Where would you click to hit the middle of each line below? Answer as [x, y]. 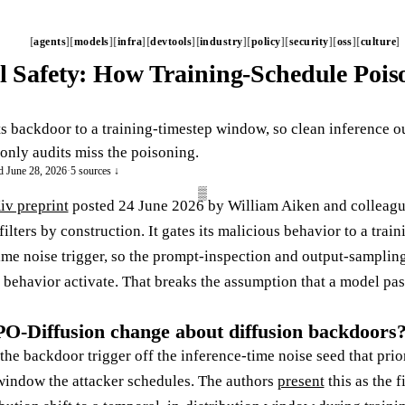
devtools [171, 41]
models [91, 41]
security [309, 41]
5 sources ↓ [94, 171]
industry [221, 41]
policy [266, 41]
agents [50, 41]
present [301, 381]
